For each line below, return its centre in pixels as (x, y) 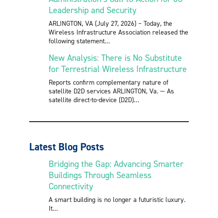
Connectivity (72, 186)
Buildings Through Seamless (100, 175)
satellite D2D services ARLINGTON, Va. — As (111, 91)
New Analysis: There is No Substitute (115, 57)
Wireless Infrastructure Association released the (118, 32)
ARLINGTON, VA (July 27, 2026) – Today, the (110, 23)
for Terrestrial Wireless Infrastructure (118, 69)
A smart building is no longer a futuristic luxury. (117, 199)
